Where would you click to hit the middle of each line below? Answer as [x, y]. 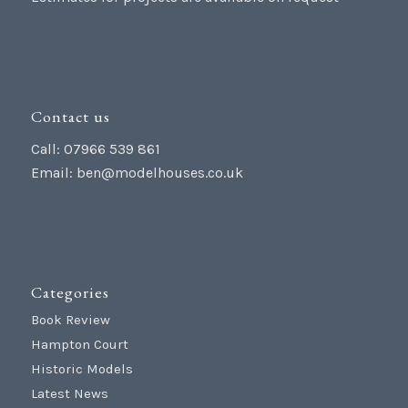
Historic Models [82, 369]
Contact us [70, 117]
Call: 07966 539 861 [95, 148]
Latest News [69, 394]
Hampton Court [79, 345]
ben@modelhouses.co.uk [159, 172]
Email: [53, 172]
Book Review [70, 320]
